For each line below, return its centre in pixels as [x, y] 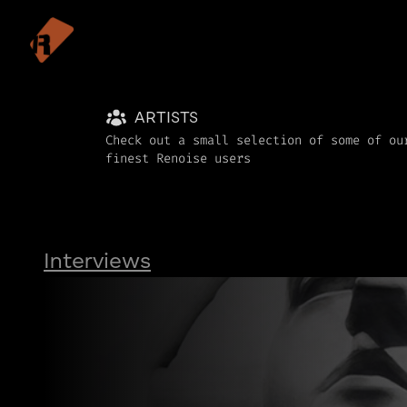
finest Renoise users [178, 158]
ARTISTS [166, 118]
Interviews [97, 262]
